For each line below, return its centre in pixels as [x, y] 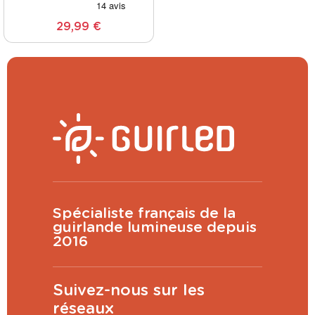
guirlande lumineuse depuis [155, 228]
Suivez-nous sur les [129, 291]
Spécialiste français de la [144, 214]
